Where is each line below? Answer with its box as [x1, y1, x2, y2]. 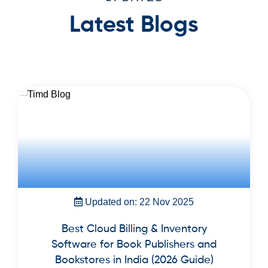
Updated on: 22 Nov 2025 [83, 197, 194, 208]
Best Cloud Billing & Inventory [61, 224, 207, 235]
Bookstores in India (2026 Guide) [54, 255, 214, 266]
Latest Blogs [69, 14, 199, 38]
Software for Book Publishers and [51, 239, 217, 251]
